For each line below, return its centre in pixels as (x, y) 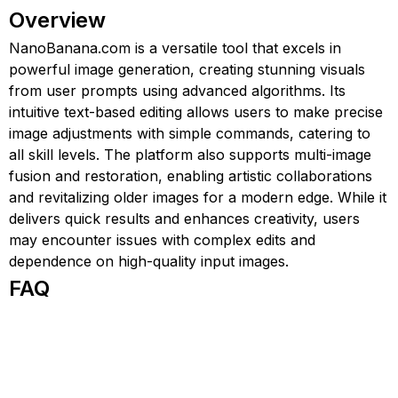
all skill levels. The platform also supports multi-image (190, 155)
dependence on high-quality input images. (149, 261)
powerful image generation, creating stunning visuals (187, 69)
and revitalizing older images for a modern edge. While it (198, 197)
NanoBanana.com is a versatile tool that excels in (175, 48)
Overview (57, 20)
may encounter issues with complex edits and (162, 240)
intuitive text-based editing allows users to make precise (196, 112)
